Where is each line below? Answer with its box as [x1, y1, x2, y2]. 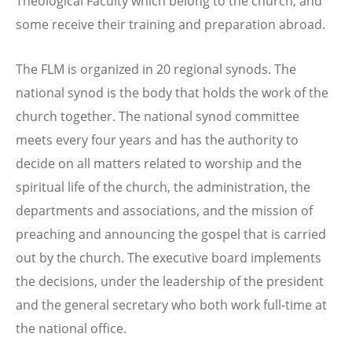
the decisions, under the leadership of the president [16, 272, 324, 290]
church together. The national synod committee [16, 107, 299, 125]
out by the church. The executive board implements [16, 248, 321, 266]
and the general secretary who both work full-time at [16, 295, 327, 313]
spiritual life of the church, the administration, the [16, 178, 310, 196]
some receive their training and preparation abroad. [16, 15, 325, 33]
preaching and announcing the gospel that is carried [16, 225, 326, 243]
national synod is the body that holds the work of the [16, 83, 328, 101]
